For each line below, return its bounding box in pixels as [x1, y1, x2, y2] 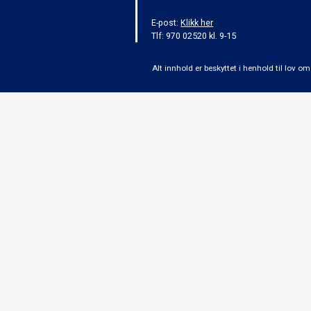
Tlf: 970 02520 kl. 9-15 [151, 30, 237, 41]
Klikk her [180, 17, 214, 28]
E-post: [151, 17, 181, 28]
